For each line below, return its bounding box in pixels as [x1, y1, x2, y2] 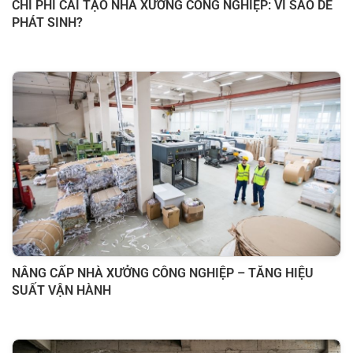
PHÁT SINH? [12, 15, 83, 31]
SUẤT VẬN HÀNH [12, 283, 111, 299]
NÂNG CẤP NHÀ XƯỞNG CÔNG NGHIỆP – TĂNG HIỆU [12, 266, 314, 281]
